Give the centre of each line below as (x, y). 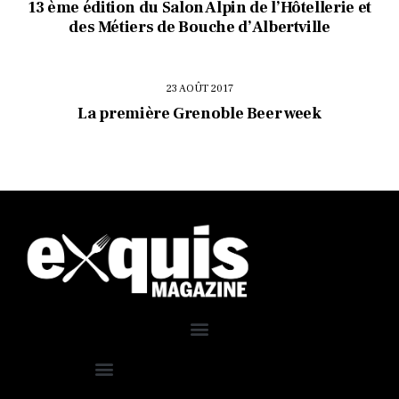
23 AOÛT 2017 (199, 88)
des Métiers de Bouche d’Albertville (199, 28)
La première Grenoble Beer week (199, 113)
